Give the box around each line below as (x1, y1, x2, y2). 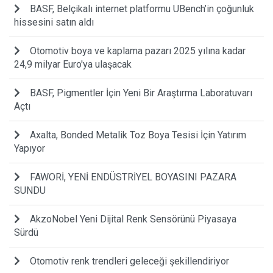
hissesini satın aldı (14, 16, 94, 28)
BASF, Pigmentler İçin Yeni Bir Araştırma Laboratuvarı (30, 87, 252, 99)
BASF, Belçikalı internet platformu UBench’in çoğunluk (30, 2, 254, 15)
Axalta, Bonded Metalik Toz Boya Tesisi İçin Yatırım (30, 129, 246, 141)
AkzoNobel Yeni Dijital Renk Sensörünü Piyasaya (30, 213, 236, 225)
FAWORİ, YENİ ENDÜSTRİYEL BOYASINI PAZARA (30, 171, 236, 183)
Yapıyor (14, 142, 45, 154)
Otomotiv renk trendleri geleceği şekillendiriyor (30, 255, 229, 267)
